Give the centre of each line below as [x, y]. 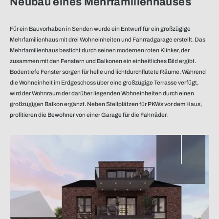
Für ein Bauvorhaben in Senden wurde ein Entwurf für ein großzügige [100, 29]
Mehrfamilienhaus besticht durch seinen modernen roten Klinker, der [100, 50]
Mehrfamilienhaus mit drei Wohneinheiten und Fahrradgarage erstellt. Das [108, 40]
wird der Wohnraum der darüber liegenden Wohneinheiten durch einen [102, 93]
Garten [181, 66]
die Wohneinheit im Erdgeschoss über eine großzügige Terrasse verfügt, [104, 83]
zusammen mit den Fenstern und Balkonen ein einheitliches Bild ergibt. [103, 61]
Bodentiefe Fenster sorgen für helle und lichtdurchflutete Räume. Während [108, 72]
